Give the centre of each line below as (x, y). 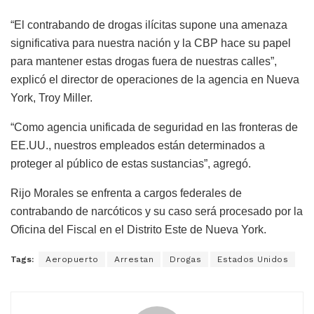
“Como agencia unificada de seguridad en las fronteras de (154, 127)
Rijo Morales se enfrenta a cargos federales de (126, 193)
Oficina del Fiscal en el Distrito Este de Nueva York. (138, 229)
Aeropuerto (72, 259)
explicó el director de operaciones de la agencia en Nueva (155, 79)
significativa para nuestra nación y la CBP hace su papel (151, 43)
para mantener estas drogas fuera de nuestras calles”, (144, 61)
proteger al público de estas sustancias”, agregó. (131, 163)
